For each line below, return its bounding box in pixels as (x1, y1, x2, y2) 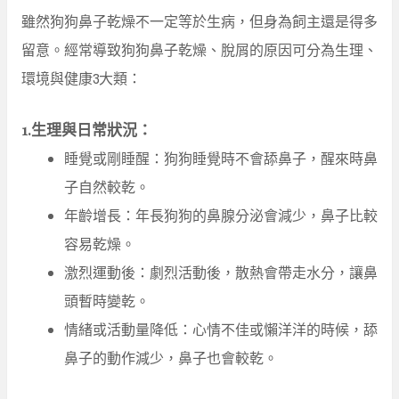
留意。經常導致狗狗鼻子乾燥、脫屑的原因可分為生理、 (21, 39, 378, 60)
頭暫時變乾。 (64, 290, 150, 311)
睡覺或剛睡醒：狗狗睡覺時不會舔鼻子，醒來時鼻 (64, 148, 378, 168)
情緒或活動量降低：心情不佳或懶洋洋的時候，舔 (64, 319, 378, 339)
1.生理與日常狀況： (21, 118, 152, 139)
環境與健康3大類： (21, 68, 142, 88)
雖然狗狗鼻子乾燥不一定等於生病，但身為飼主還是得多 (21, 11, 378, 31)
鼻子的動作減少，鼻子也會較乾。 (64, 347, 278, 368)
